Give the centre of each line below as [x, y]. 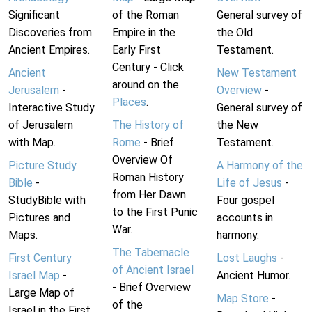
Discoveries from [50, 33]
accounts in [244, 218]
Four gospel [245, 201]
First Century [40, 258]
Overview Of [143, 160]
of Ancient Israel [153, 270]
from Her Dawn [149, 195]
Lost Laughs [247, 258]
